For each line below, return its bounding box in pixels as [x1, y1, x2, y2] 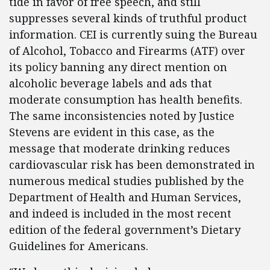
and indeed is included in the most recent [9, 206, 231, 221]
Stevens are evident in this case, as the [9, 125, 215, 139]
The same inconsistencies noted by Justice [9, 108, 234, 123]
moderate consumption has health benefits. [9, 92, 242, 107]
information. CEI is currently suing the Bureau [9, 27, 257, 42]
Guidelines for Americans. [9, 239, 148, 253]
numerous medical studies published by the [9, 174, 244, 188]
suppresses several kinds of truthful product [9, 11, 247, 25]
